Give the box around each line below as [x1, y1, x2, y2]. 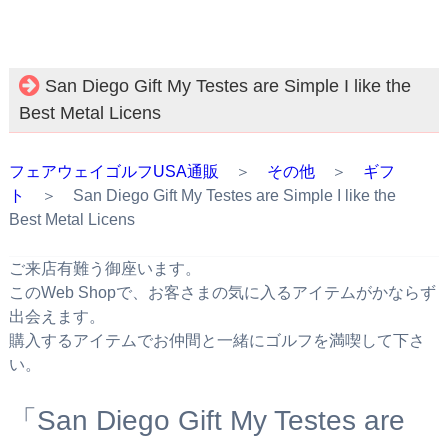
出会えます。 [8, 307, 105, 325]
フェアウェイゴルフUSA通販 [8, 162, 219, 180]
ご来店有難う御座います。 [8, 259, 201, 277]
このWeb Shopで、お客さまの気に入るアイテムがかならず [8, 283, 436, 301]
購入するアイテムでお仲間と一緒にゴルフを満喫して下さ [8, 331, 425, 349]
